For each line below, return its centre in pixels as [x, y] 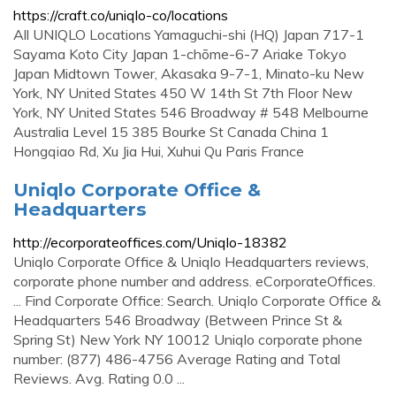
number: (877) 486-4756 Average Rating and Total [177, 359]
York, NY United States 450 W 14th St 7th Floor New [183, 93]
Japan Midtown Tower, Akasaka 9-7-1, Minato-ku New [189, 73]
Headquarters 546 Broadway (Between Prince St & [178, 320]
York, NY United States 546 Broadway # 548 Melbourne [191, 112]
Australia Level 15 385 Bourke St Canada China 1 [171, 132]
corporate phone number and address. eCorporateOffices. [194, 281]
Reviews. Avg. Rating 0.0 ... [99, 378]
